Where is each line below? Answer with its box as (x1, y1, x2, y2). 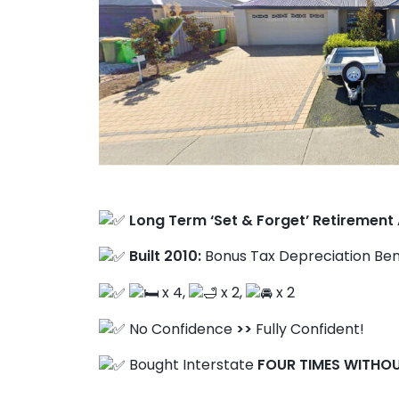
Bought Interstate (125, 354, 257, 376)
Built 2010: (128, 246, 205, 267)
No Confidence (125, 318, 236, 339)
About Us (49, 248, 115, 269)
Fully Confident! (251, 318, 364, 339)
